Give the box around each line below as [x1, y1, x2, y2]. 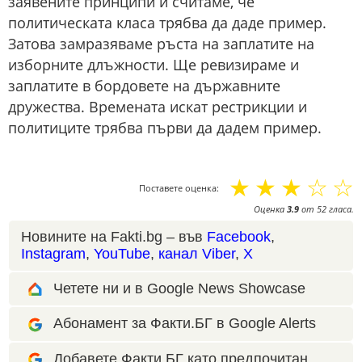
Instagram [21, 246, 86, 263]
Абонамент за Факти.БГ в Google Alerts [53, 315, 316, 332]
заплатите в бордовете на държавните [8, 76, 280, 96]
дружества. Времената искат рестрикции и [8, 97, 307, 117]
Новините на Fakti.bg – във [21, 229, 207, 246]
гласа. [326, 203, 354, 216]
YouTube [94, 246, 150, 263]
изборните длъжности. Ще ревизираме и [8, 55, 299, 75]
